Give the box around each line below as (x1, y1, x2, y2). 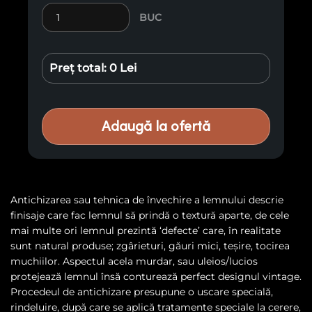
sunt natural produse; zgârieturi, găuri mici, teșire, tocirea (10, 240, 290, 253)
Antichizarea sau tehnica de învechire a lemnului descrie (10, 194, 283, 207)
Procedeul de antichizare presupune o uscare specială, (10, 286, 273, 299)
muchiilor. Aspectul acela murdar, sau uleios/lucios (10, 255, 258, 268)
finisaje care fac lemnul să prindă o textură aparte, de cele (10, 209, 289, 222)
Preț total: (49, 61, 109, 75)
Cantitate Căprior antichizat (41, 3, 180, 17)
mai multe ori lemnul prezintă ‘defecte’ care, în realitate (10, 224, 281, 237)
